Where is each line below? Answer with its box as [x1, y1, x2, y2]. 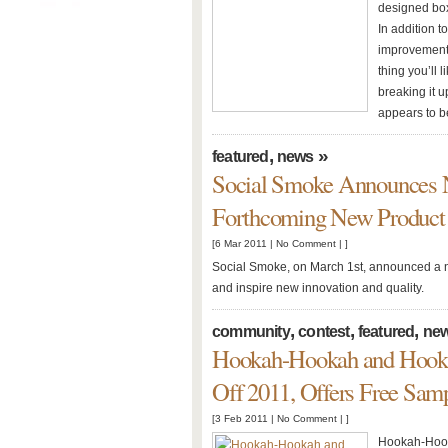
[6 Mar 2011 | [212, 238, 276, 249]
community [212, 323, 290, 340]
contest [298, 323, 350, 340]
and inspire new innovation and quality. [212, 281, 424, 295]
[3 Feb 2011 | [212, 413, 277, 424]
